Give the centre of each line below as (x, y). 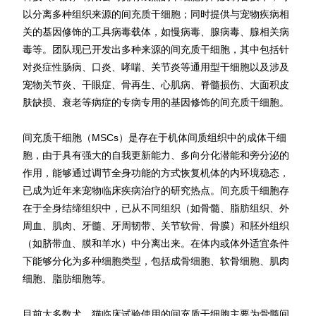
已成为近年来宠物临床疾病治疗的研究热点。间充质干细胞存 (156, 190)
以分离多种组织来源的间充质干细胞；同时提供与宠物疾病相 (156, 14)
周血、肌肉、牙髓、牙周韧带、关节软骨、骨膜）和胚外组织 (156, 226)
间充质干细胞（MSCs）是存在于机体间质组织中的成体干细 (154, 138)
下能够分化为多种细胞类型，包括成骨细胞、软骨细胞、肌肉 (156, 261)
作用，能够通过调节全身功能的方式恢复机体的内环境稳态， (156, 173)
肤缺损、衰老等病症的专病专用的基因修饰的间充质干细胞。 (156, 102)
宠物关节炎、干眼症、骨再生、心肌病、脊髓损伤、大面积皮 (156, 85)
